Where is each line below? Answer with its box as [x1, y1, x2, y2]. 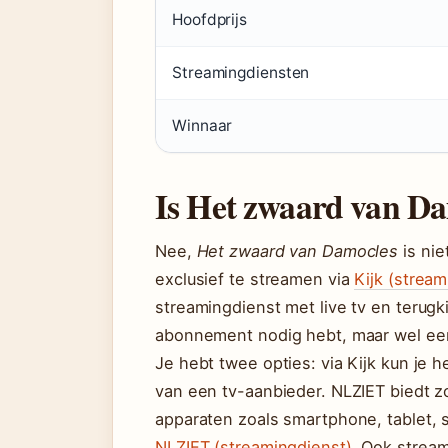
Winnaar [172, 116, 233, 135]
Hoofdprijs [172, 10, 247, 29]
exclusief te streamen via [155, 269, 355, 289]
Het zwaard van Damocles [196, 241, 399, 261]
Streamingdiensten [172, 63, 310, 82]
